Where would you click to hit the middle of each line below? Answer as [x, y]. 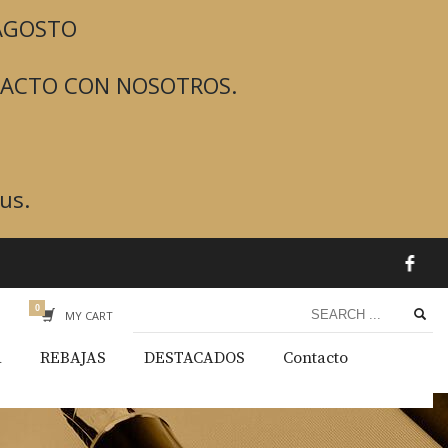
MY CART [89, 315]
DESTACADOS [194, 358]
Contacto [315, 358]
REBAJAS [73, 358]
